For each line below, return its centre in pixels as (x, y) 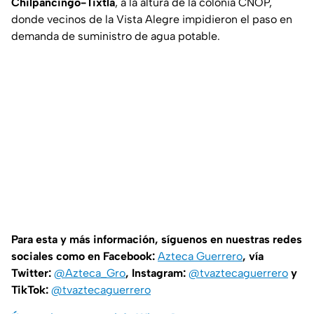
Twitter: (33, 273)
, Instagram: (157, 273)
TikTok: (31, 290)
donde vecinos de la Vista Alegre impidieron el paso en (152, 20)
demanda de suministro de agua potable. (116, 36)
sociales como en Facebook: (84, 257)
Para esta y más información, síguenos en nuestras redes (157, 240)
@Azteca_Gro (90, 273)
